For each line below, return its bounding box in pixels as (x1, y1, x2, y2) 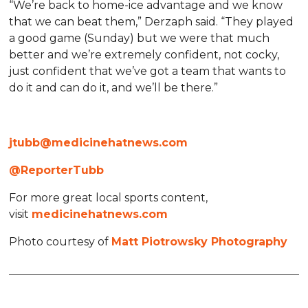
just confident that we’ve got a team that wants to (9, 64, 287, 78)
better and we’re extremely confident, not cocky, (9, 47, 280, 61)
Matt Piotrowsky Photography (111, 234, 288, 248)
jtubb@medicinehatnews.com (9, 135, 188, 149)
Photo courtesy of (9, 234, 112, 248)
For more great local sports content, (9, 190, 208, 204)
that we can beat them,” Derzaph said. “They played (9, 14, 294, 28)
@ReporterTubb (9, 163, 104, 177)
